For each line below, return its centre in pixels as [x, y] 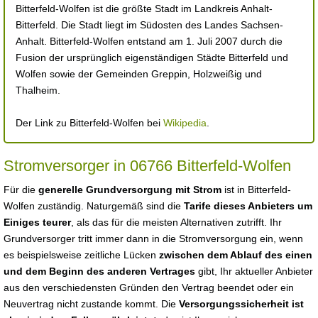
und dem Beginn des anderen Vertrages [99, 271]
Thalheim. [38, 90]
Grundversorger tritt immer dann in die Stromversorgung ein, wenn [153, 238]
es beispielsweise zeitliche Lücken [81, 255]
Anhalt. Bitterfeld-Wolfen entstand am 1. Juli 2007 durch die [149, 41]
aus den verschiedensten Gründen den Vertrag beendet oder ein [149, 287]
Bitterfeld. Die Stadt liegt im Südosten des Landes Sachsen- [149, 25]
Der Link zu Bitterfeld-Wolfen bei [89, 123]
